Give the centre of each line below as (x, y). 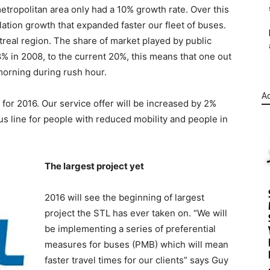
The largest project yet (94, 166)
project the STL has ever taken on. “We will (136, 213)
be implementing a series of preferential (130, 229)
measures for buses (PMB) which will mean (137, 244)
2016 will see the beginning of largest (124, 197)
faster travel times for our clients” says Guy (137, 260)
